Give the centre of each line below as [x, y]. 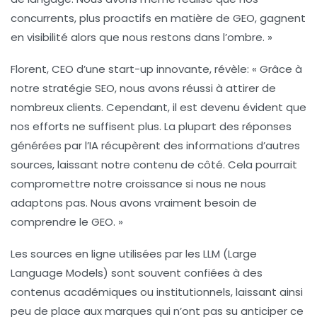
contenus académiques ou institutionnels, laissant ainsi [157, 292]
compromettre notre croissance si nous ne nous [138, 183]
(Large [238, 253]
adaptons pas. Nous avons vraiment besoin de [134, 202]
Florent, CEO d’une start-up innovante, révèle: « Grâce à [156, 69]
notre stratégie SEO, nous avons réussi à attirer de [143, 88]
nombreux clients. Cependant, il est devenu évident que [158, 107]
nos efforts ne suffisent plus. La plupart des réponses [151, 126]
